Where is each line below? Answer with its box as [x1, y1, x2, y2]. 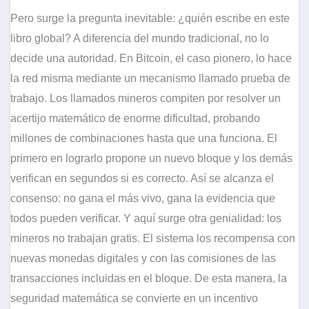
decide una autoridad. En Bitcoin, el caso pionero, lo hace [10, 52, 292, 65]
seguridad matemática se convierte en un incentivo [10, 292, 258, 305]
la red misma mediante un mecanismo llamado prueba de [10, 72, 290, 85]
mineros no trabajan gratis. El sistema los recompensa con [10, 232, 295, 245]
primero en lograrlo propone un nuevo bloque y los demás [10, 152, 292, 165]
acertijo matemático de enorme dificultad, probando [10, 112, 260, 125]
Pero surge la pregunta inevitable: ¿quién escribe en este [10, 12, 290, 25]
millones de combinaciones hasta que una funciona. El [10, 132, 277, 145]
